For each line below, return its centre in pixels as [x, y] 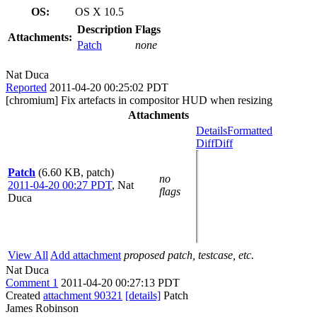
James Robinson [42, 308]
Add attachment [86, 255]
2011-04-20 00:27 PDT [60, 185]
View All [28, 255]
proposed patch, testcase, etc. [189, 255]
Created [24, 295]
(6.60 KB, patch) [76, 172]
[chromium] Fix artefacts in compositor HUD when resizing [139, 100]
